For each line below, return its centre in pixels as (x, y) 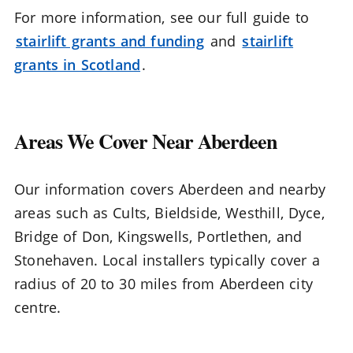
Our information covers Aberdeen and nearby (170, 190)
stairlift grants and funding (110, 41)
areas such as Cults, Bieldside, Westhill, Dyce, (169, 213)
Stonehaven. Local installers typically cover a (167, 260)
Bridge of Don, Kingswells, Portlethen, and (158, 237)
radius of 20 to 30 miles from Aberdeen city (163, 284)
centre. (38, 308)
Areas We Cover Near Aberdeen (145, 141)
